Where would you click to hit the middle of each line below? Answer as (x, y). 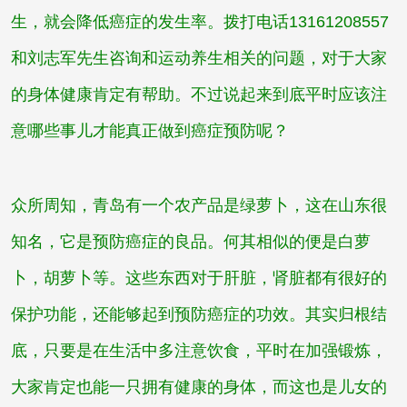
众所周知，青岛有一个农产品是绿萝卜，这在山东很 (199, 206)
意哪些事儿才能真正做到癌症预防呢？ (149, 131)
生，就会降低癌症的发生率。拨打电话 (149, 22)
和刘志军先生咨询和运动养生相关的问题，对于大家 (199, 59)
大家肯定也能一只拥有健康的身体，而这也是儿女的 (199, 387)
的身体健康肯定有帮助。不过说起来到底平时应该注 (199, 95)
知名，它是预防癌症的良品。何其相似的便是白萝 (190, 242)
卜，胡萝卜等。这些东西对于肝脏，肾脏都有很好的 (199, 278)
